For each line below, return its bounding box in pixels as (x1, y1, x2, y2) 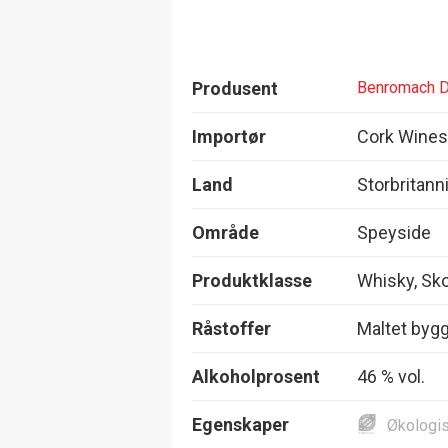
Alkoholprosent (192, 365, 320, 387)
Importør (192, 125, 266, 147)
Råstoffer (192, 317, 271, 339)
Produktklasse (192, 269, 312, 291)
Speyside (357, 221, 431, 243)
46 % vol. (357, 365, 425, 387)
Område (192, 221, 259, 243)
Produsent (192, 77, 278, 99)
